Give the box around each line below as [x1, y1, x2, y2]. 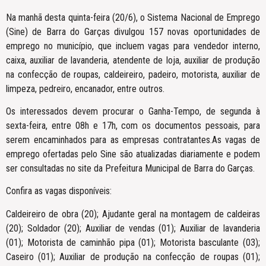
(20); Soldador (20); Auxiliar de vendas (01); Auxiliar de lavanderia [6, 222, 260, 234]
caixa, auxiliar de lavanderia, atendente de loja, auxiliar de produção [6, 54, 260, 66]
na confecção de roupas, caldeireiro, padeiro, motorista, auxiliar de [6, 68, 260, 80]
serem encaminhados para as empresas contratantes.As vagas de [6, 134, 260, 146]
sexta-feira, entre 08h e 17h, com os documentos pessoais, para [6, 120, 260, 132]
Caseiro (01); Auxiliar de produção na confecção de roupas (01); [6, 251, 260, 262]
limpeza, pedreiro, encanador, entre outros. [6, 83, 164, 94]
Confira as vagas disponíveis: [6, 185, 112, 197]
